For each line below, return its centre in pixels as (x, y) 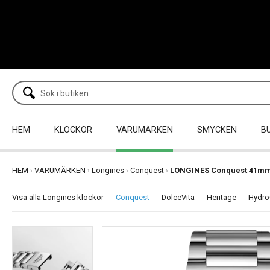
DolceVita (178, 198)
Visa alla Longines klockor (58, 198)
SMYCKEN (217, 130)
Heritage (221, 198)
